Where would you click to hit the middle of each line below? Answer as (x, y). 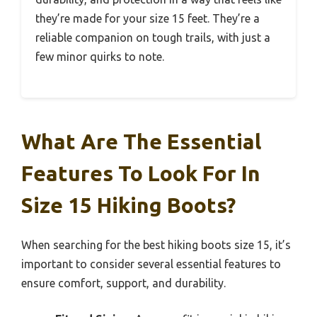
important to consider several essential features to (151, 264)
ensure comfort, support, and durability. (123, 283)
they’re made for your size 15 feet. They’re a (148, 19)
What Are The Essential (141, 142)
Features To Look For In (141, 174)
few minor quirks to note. (100, 57)
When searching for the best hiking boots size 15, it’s (156, 245)
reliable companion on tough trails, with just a (153, 38)
